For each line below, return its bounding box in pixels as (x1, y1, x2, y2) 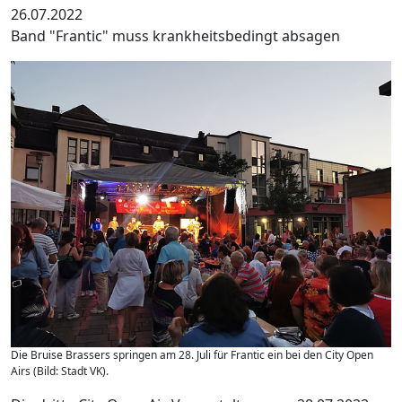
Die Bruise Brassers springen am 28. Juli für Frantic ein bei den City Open (11, 346, 373, 363)
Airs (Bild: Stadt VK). (11, 363, 109, 379)
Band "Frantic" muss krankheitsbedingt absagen (11, 26, 340, 47)
